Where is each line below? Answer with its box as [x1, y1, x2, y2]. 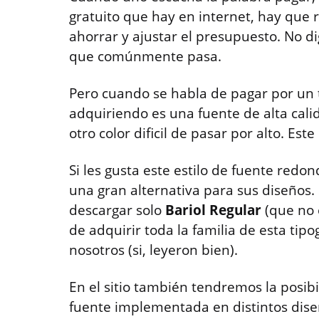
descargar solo [69, 201, 165, 220]
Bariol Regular [165, 201, 261, 220]
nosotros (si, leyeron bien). [69, 241, 238, 260]
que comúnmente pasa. [69, 47, 221, 66]
